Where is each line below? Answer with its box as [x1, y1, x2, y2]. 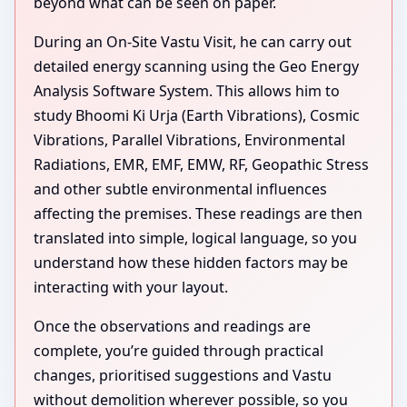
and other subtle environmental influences [34, 178, 327, 199]
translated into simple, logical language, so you [34, 227, 357, 248]
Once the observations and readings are [34, 315, 311, 336]
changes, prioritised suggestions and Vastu [34, 364, 332, 385]
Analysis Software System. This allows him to [34, 80, 340, 101]
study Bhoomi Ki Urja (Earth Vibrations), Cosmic [34, 104, 360, 125]
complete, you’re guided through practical [34, 340, 323, 361]
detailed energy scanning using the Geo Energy [34, 55, 359, 76]
